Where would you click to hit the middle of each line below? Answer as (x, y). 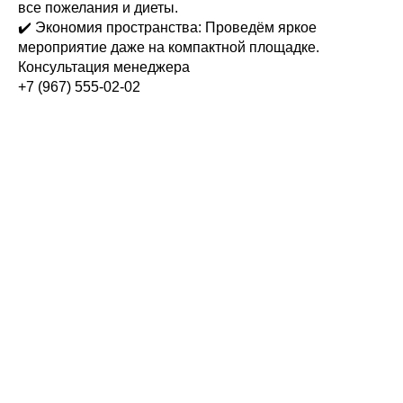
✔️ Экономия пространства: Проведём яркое (167, 27)
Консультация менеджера (104, 67)
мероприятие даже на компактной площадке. (169, 47)
